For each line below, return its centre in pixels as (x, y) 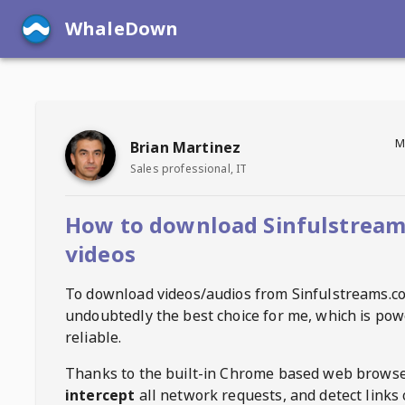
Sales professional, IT (189, 168)
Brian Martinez (186, 147)
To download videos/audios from (179, 294)
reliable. (94, 337)
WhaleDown (122, 28)
